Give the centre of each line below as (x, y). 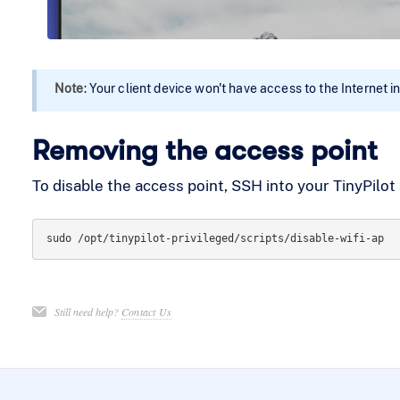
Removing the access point (204, 150)
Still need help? (87, 312)
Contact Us (146, 312)
